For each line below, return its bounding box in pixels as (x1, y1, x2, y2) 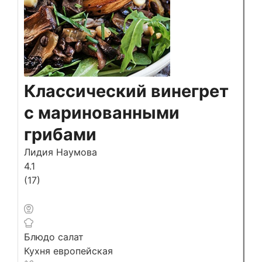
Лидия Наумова (23, 146, 97, 158)
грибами (23, 123, 96, 144)
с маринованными (23, 102, 180, 123)
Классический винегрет (23, 80, 229, 101)
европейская (53, 244, 113, 257)
